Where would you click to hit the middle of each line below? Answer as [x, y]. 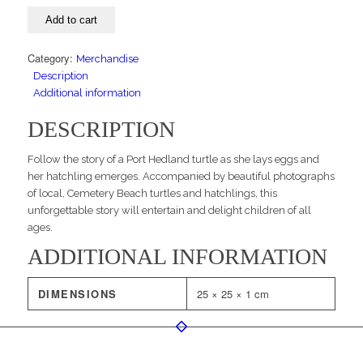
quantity [45, 40]
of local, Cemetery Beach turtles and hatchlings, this [152, 194]
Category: [51, 58]
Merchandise [107, 59]
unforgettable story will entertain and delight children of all [169, 211]
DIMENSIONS [77, 294]
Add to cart [71, 20]
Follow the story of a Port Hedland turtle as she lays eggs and [173, 160]
